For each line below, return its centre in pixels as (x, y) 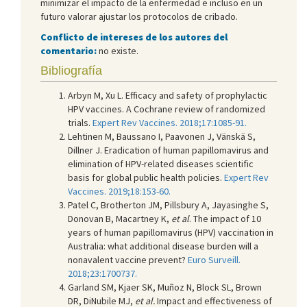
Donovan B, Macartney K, (119, 218)
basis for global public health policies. (146, 177)
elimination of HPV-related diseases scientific (161, 163)
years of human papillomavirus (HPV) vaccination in (171, 232)
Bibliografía (71, 70)
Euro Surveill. (214, 259)
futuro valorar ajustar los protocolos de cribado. (139, 16)
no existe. (119, 50)
